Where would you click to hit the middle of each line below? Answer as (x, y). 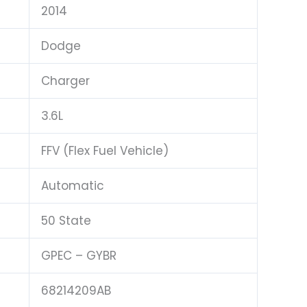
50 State (66, 220)
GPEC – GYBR (79, 255)
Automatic (73, 185)
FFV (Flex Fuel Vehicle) (105, 150)
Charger (65, 81)
